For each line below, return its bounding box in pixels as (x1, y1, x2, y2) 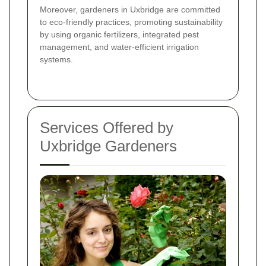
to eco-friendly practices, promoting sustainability (40, 17, 223, 27)
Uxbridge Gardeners (40, 137, 177, 156)
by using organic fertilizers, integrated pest (40, 30, 199, 40)
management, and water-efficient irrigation (40, 42, 199, 52)
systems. (40, 55, 73, 65)
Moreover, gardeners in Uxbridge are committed (40, 5, 220, 15)
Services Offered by (40, 119, 173, 137)
